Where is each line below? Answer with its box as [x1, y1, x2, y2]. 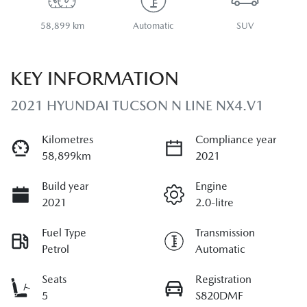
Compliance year [195, 133, 276, 147]
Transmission [195, 226, 255, 240]
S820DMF [195, 289, 243, 303]
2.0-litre [195, 196, 234, 210]
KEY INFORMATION [10, 67, 179, 90]
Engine [195, 180, 228, 193]
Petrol [42, 243, 69, 256]
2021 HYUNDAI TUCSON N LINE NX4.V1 [10, 97, 264, 114]
